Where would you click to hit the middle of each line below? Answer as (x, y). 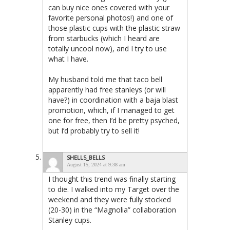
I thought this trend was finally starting (112, 179)
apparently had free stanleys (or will (107, 90)
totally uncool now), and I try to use (108, 49)
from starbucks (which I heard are (104, 39)
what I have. (68, 59)
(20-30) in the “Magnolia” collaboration (112, 210)
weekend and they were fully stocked (110, 200)
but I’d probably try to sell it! (94, 131)
